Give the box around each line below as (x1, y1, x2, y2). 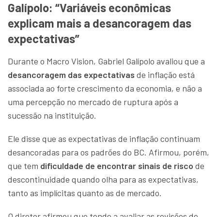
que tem (8, 160, 40, 171)
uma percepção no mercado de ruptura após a (8, 96, 178, 107)
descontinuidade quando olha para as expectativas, (8, 173, 199, 185)
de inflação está (135, 69, 195, 80)
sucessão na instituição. (8, 109, 98, 121)
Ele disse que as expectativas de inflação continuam (8, 133, 200, 144)
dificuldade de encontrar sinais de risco (40, 160, 193, 171)
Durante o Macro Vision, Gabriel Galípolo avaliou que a (8, 55, 205, 66)
